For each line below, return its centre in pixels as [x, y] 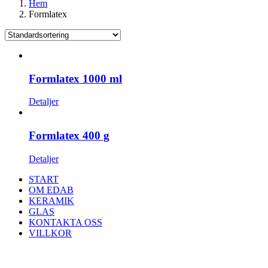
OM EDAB [51, 190]
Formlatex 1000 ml [75, 78]
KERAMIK [51, 200]
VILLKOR [50, 233]
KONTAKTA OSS [66, 222]
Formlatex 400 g [69, 136]
